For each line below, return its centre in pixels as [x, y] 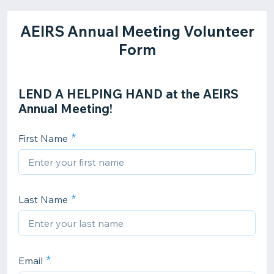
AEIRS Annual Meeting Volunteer [137, 31]
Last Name [43, 199]
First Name [43, 138]
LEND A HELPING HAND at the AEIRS [128, 94]
